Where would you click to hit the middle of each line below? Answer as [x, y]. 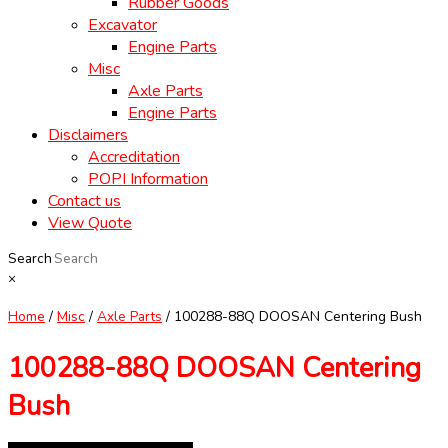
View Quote [90, 223]
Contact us [84, 201]
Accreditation [134, 157]
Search [30, 259]
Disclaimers [88, 135]
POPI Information [148, 179]
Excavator [122, 25]
